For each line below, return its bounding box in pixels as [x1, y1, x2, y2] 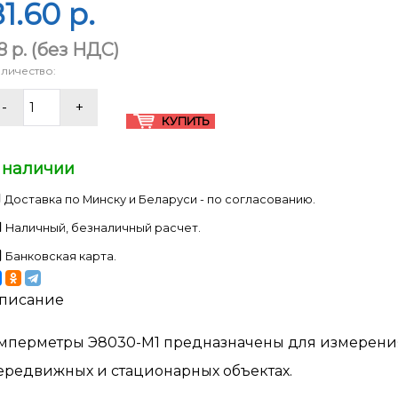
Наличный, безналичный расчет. [5, 220, 201, 235]
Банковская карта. [5, 249, 116, 263]
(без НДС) [27, 38, 119, 60]
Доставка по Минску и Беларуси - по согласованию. [4, 192, 315, 206]
